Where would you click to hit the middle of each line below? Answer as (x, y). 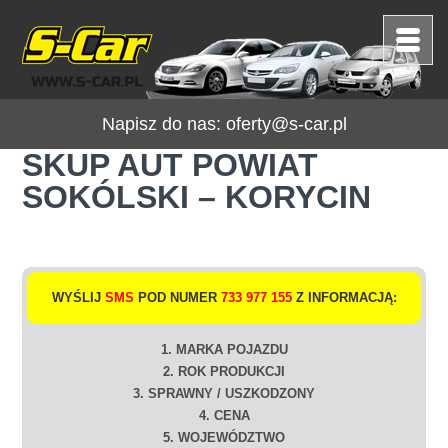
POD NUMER (177, 297)
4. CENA (224, 415)
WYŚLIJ (78, 297)
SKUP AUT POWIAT (170, 165)
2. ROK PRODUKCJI (224, 371)
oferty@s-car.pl (286, 124)
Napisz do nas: (163, 124)
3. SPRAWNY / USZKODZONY (224, 393)
